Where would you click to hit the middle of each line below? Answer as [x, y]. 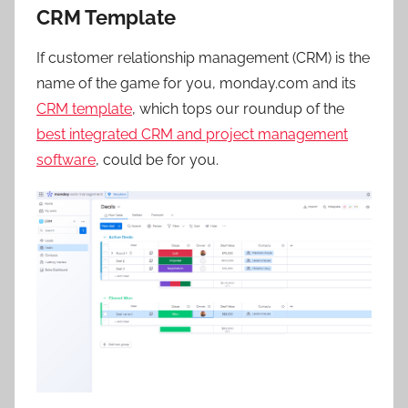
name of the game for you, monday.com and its [196, 84]
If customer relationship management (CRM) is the [203, 58]
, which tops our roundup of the [238, 109]
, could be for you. [157, 160]
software [66, 160]
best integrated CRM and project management [192, 135]
